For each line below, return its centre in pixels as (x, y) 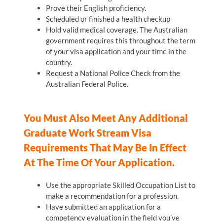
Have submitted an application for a (103, 206)
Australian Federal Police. (87, 84)
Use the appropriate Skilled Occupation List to (120, 185)
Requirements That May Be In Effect (105, 147)
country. (59, 62)
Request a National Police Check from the (113, 73)
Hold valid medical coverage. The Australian (116, 30)
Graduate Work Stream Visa (87, 132)
